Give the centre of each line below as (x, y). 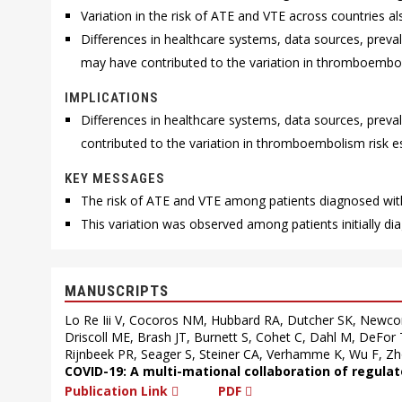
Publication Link (116, 391)
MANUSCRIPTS (117, 291)
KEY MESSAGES (115, 179)
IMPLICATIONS (112, 98)
